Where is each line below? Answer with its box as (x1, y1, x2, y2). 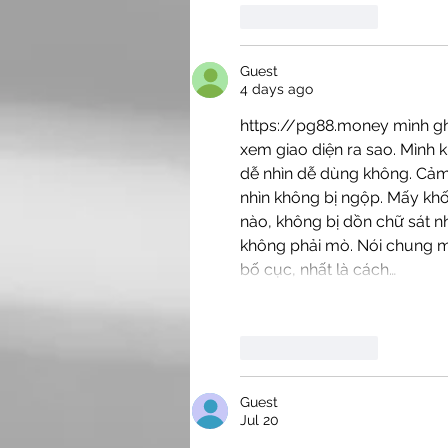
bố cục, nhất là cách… (240, 260, 396, 280)
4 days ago (240, 81, 313, 98)
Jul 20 (240, 412, 279, 429)
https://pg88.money (240, 116, 389, 136)
